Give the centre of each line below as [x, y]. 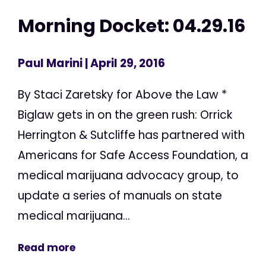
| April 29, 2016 [124, 64]
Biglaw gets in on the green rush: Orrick [125, 115]
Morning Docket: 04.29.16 [132, 26]
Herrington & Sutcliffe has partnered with [131, 135]
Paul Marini [50, 64]
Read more [47, 248]
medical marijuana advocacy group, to [128, 176]
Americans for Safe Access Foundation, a [133, 156]
